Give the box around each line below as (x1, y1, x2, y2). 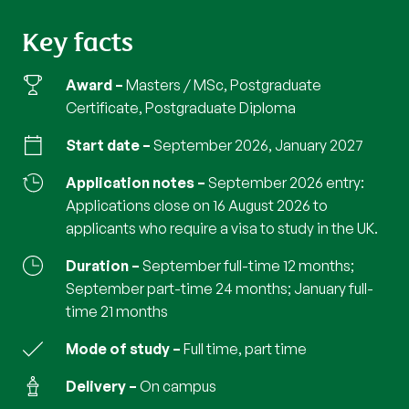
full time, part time (191, 340, 307, 359)
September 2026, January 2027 (153, 136, 363, 155)
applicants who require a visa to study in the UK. (66, 219, 378, 238)
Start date (66, 136, 140, 155)
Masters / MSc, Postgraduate (126, 76, 321, 95)
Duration (66, 257, 129, 276)
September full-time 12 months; (142, 257, 354, 276)
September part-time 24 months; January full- (66, 279, 373, 299)
